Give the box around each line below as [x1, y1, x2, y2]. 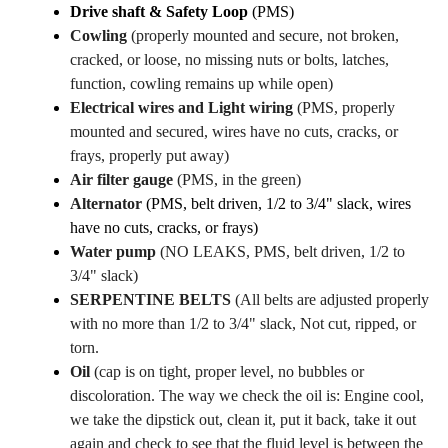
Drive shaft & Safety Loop [70, 3, 248, 21]
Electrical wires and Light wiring [70, 99, 293, 117]
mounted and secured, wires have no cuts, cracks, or [70, 123, 398, 141]
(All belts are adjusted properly [231, 291, 429, 309]
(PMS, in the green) [177, 171, 301, 189]
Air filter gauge [70, 171, 177, 189]
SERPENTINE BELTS [70, 291, 231, 309]
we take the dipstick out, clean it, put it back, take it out [70, 411, 416, 429]
